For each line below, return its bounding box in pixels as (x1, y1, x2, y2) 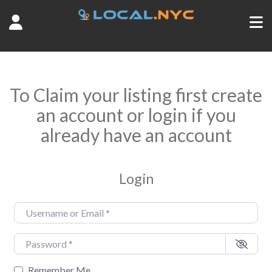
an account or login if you (36, 104, 236, 126)
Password (13, 233, 56, 245)
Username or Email (13, 202, 93, 214)
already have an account (40, 124, 232, 146)
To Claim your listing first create (10, 84, 262, 106)
